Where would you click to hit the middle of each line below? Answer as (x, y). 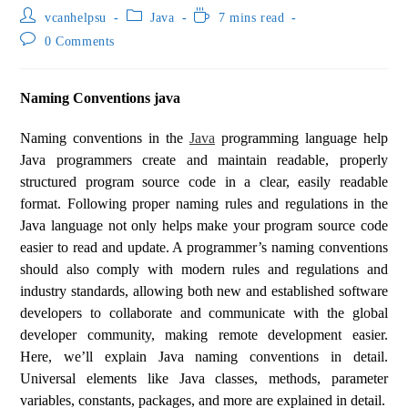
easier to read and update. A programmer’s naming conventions (204, 247)
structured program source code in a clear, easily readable (204, 182)
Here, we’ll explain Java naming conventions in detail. (204, 357)
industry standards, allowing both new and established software (204, 291)
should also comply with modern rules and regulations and (204, 269)
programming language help (301, 138)
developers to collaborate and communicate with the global (204, 313)
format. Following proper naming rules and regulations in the (204, 204)
